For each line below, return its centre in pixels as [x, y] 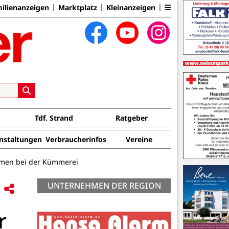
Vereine [139, 139]
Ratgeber [132, 118]
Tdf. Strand [54, 118]
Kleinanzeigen [131, 7]
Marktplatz [78, 7]
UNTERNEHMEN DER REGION [104, 185]
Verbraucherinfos [76, 139]
